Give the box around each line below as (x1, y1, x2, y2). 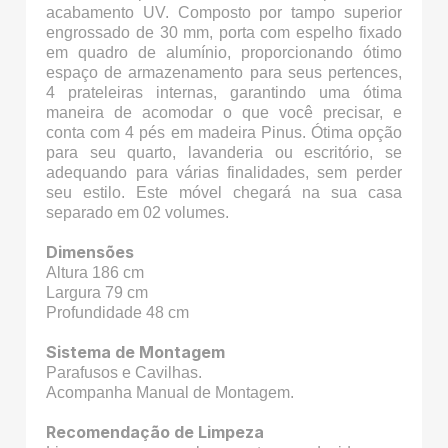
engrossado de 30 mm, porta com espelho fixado (46, 24, 402, 42)
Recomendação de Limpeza (46, 422, 265, 443)
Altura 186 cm (46, 264, 145, 282)
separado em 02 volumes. (46, 204, 230, 222)
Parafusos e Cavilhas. (46, 364, 203, 382)
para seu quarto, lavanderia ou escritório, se (46, 144, 402, 162)
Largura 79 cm (46, 284, 149, 302)
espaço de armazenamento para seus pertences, (46, 64, 402, 82)
